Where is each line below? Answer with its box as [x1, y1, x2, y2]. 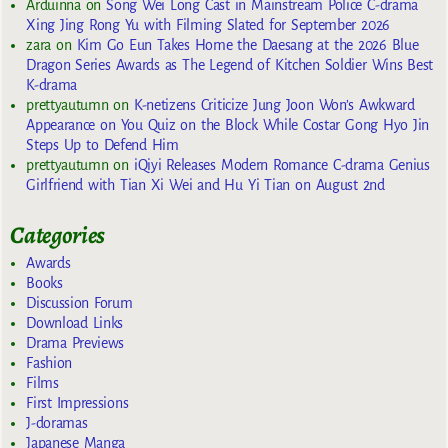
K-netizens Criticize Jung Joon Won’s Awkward [133, 97, 415, 114]
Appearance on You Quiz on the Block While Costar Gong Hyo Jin [26, 117, 430, 134]
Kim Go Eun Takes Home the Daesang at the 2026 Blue [76, 37, 419, 54]
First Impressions [26, 394, 129, 411]
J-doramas [26, 414, 88, 431]
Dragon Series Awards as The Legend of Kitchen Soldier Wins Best [26, 57, 434, 74]
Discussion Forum [26, 294, 133, 311]
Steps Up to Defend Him [26, 137, 179, 154]
